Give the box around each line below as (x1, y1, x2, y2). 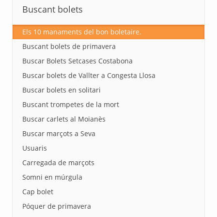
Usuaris (22, 143, 47, 153)
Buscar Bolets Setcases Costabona (22, 56, 133, 65)
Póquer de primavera (22, 201, 91, 211)
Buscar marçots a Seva (22, 129, 95, 138)
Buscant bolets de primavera (22, 42, 116, 51)
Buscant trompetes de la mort (22, 100, 119, 109)
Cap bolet (22, 187, 53, 196)
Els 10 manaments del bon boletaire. (22, 27, 141, 36)
